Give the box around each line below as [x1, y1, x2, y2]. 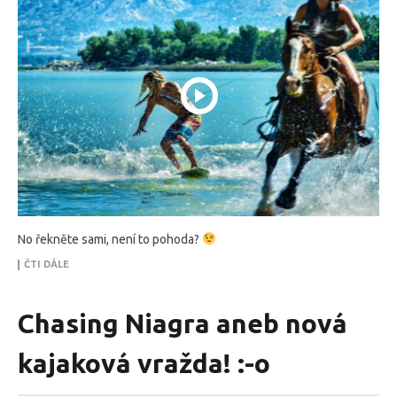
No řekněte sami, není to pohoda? [18, 231, 202, 246]
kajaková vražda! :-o [18, 347, 270, 378]
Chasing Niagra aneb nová [18, 307, 347, 339]
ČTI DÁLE [24, 258, 69, 269]
